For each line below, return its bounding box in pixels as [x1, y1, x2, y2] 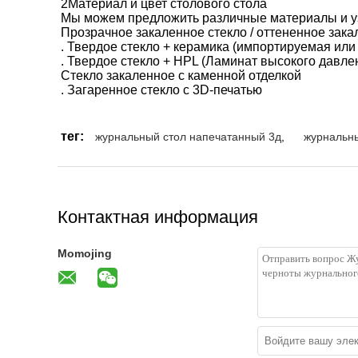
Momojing [58, 247, 112, 260]
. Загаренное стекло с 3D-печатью [61, 83, 262, 97]
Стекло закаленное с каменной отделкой [61, 69, 301, 82]
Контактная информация [58, 207, 258, 227]
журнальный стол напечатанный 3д [95, 130, 281, 143]
